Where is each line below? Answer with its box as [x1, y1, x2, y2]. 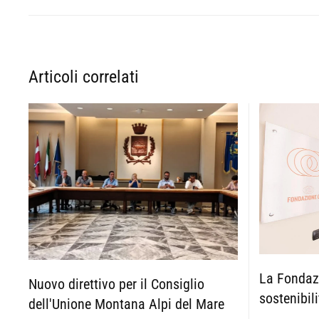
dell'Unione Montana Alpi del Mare [28, 296, 224, 313]
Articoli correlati [28, 67, 139, 88]
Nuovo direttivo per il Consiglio [28, 276, 204, 293]
